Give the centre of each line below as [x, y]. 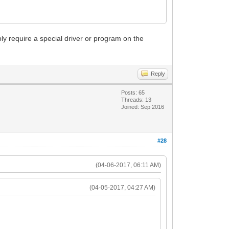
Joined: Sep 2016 [143, 107]
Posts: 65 [133, 92]
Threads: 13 [136, 99]
